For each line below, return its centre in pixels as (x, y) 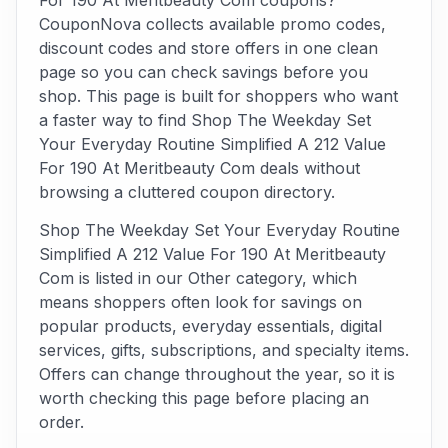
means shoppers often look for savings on (200, 302)
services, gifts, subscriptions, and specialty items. (224, 350)
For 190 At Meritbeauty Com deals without (199, 168)
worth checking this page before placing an (204, 398)
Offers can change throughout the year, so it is (217, 374)
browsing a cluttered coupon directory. (187, 192)
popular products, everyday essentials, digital (210, 326)
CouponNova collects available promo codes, (212, 24)
